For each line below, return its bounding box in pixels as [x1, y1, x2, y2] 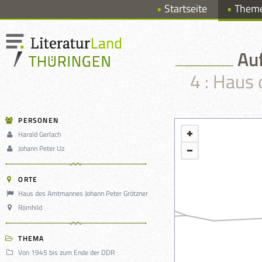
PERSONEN [18, 115, 59, 126]
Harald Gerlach [18, 129, 61, 140]
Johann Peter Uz [18, 143, 65, 154]
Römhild [18, 202, 43, 213]
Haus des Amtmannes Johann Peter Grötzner [18, 188, 149, 199]
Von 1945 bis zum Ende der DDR [18, 247, 115, 258]
